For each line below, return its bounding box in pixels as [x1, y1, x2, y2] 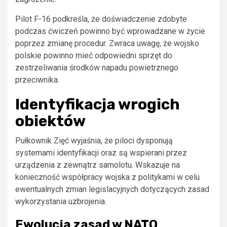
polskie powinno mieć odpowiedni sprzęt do [15, 50, 172, 60]
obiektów [15, 111, 86, 130]
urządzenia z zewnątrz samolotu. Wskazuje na [15, 160, 180, 170]
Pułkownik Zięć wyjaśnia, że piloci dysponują [15, 135, 173, 145]
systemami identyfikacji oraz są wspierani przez [15, 147, 187, 158]
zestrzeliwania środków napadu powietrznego [15, 62, 178, 72]
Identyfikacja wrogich [15, 95, 180, 113]
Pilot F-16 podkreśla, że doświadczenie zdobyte [15, 14, 187, 24]
